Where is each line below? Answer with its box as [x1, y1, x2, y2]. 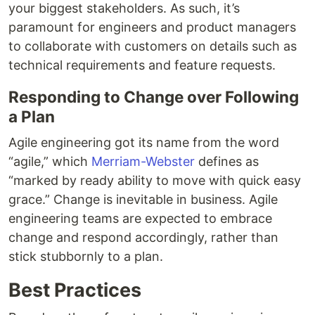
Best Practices [8, 278, 141, 302]
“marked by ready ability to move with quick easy [8, 173, 301, 188]
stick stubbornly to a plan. [8, 249, 163, 264]
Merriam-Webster [91, 154, 195, 169]
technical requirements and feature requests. [8, 58, 276, 73]
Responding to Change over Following [8, 87, 299, 107]
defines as [195, 154, 259, 169]
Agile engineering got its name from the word [8, 135, 279, 150]
